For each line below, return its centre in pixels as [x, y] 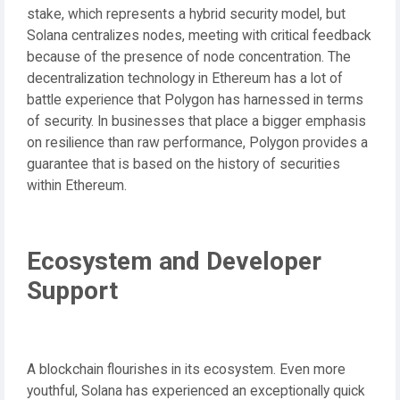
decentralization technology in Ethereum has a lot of [185, 78]
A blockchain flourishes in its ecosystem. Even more [186, 369]
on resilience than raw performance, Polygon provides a [197, 142]
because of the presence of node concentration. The [189, 57]
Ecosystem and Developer [174, 261]
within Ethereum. [77, 185]
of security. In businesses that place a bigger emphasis [196, 121]
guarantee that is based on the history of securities [183, 164]
